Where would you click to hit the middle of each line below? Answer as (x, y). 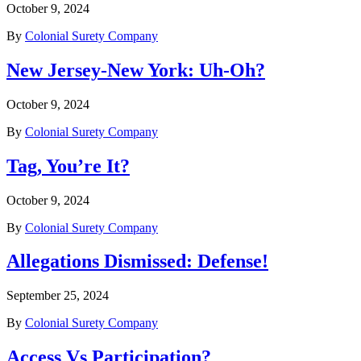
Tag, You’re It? (68, 166)
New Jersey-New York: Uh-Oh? (136, 70)
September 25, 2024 (58, 296)
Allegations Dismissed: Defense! (137, 261)
